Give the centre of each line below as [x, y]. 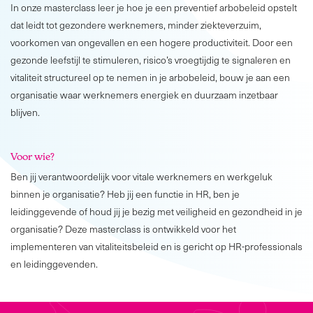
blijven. [25, 112]
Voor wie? [32, 156]
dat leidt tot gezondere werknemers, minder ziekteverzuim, [136, 24]
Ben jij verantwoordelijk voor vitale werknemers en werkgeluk [141, 176]
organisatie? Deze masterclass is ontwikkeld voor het [123, 228]
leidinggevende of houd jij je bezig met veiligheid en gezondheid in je [156, 211]
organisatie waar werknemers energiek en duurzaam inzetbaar [144, 94]
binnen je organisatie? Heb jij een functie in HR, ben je [125, 194]
